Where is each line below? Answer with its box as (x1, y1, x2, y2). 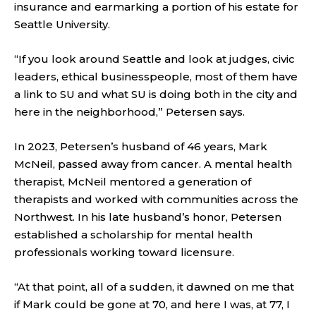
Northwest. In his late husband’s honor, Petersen (14, 210, 281, 224)
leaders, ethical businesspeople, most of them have (14, 70, 298, 84)
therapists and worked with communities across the (14, 193, 298, 207)
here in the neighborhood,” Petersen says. (14, 105, 245, 119)
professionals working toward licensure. (14, 245, 234, 260)
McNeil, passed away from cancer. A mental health (14, 157, 292, 171)
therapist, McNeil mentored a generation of (14, 175, 251, 189)
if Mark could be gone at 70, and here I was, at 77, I (14, 298, 290, 312)
